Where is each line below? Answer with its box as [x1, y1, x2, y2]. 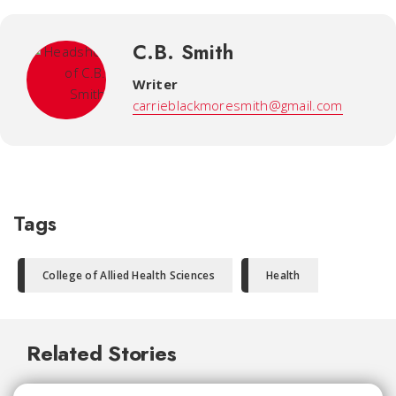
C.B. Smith [132, 37, 233, 66]
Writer [132, 74, 179, 93]
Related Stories [27, 338, 177, 369]
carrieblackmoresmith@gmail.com [132, 95, 343, 114]
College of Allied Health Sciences [42, 268, 215, 284]
